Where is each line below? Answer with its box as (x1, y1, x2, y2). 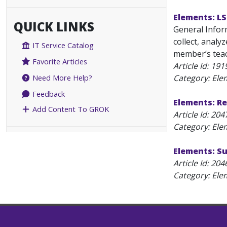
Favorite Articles (30, 56, 88, 67)
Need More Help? (30, 72, 93, 83)
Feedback (30, 89, 65, 99)
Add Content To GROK (30, 104, 109, 115)
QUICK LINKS (14, 18, 94, 35)
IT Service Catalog (30, 40, 94, 51)
